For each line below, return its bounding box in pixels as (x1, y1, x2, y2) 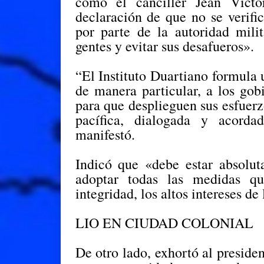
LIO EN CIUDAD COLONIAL (75, 213, 253, 232)
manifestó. (75, 125, 135, 144)
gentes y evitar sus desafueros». (75, 37, 254, 55)
